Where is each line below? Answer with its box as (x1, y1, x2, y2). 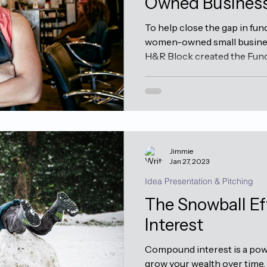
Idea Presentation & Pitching (145, 176, 253, 187)
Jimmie (170, 147, 193, 156)
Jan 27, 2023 (170, 157, 209, 166)
